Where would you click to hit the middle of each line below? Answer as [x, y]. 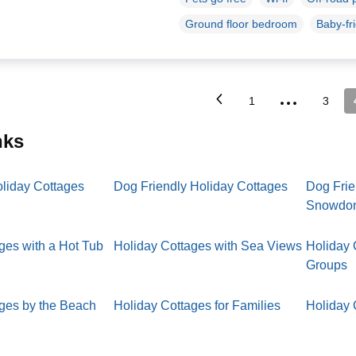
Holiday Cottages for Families [197, 306]
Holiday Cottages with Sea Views [208, 246]
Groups [327, 265]
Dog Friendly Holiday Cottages [201, 187]
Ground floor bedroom [241, 24]
